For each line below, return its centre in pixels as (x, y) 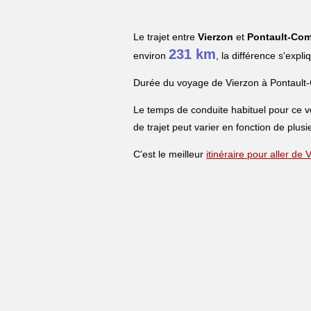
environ (151, 55)
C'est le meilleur (170, 154)
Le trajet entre (166, 36)
